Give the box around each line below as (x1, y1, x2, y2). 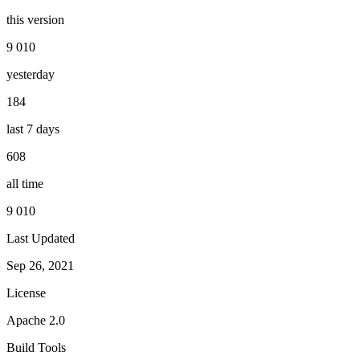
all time (6, 176, 43, 190)
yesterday (6, 67, 55, 81)
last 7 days (6, 121, 59, 136)
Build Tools (6, 340, 66, 354)
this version (6, 12, 64, 27)
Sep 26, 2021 (6, 258, 74, 272)
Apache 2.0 (6, 313, 65, 327)
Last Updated (6, 231, 75, 245)
